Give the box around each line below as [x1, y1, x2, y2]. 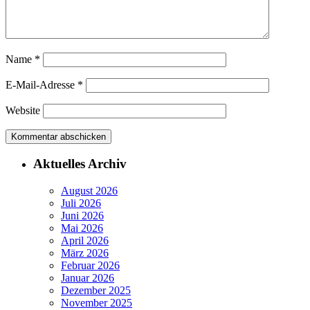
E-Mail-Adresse [6, 78, 77, 91]
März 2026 [61, 247, 109, 259]
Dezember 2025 [61, 284, 131, 297]
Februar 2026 [61, 259, 120, 272]
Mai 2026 [61, 222, 103, 235]
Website [6, 104, 40, 116]
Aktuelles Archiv [33, 156, 127, 172]
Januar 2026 [61, 272, 114, 284]
